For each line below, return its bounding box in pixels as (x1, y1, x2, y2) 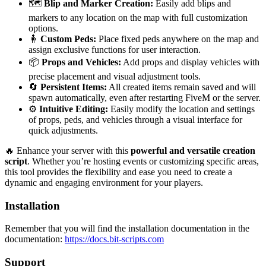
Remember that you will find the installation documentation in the (5, 223, 249, 234)
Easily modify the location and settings (108, 103, 255, 114)
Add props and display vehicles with (121, 56, 259, 67)
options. (28, 23, 58, 33)
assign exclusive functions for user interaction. (28, 44, 201, 55)
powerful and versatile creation (131, 145, 255, 156)
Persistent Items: (40, 81, 107, 92)
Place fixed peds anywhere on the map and (96, 33, 259, 44)
